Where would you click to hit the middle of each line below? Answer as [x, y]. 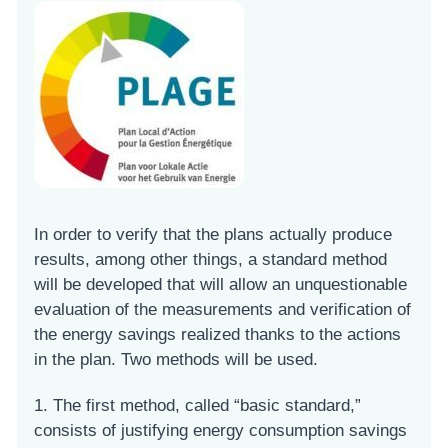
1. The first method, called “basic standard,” [197, 406]
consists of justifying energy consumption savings [220, 431]
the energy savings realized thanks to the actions [217, 335]
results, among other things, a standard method [210, 260]
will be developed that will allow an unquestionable [220, 285]
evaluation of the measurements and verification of [222, 310]
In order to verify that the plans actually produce [213, 235]
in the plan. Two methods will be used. [176, 360]
